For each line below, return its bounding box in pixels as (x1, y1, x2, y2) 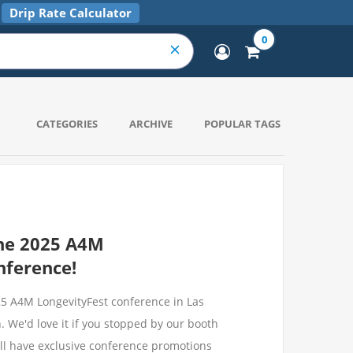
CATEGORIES (36, 117, 98, 131)
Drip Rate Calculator (9, 4, 132, 20)
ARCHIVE (129, 117, 173, 131)
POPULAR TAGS (204, 117, 281, 131)
